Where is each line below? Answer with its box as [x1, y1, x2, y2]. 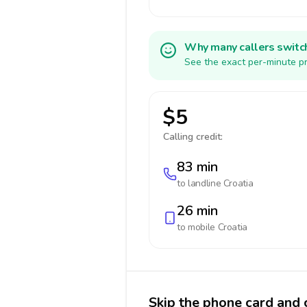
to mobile [177, 221, 218, 234]
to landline [177, 177, 223, 190]
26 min [177, 201, 218, 220]
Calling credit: [163, 130, 223, 143]
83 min [177, 158, 218, 176]
